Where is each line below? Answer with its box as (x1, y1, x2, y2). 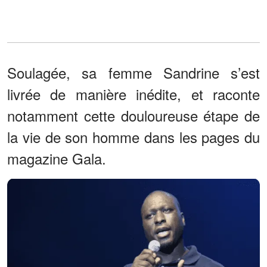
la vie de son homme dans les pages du (7, 126, 260, 147)
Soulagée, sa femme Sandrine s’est (7, 61, 260, 83)
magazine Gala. (7, 147, 106, 169)
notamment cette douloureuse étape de (7, 104, 260, 126)
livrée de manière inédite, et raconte (7, 83, 260, 104)
